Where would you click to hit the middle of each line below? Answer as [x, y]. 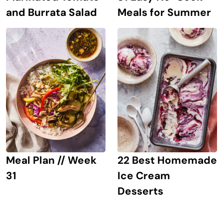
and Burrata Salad [52, 12]
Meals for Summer [164, 12]
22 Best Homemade [167, 160]
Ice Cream [144, 175]
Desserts [140, 191]
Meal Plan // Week [51, 160]
